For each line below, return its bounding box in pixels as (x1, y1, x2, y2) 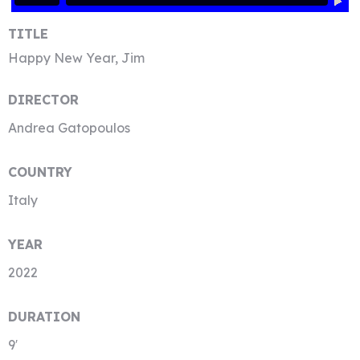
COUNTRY (8, 164, 72, 180)
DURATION (8, 309, 80, 325)
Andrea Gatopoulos (8, 120, 130, 136)
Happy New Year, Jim (8, 50, 145, 66)
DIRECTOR (8, 92, 79, 108)
